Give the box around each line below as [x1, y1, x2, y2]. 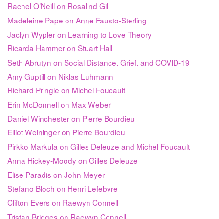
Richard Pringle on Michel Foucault [7, 85, 125, 96]
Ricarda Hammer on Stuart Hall [7, 43, 112, 54]
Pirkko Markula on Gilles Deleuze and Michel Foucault [7, 141, 190, 152]
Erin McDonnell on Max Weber [7, 99, 111, 110]
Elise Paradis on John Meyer [7, 169, 105, 180]
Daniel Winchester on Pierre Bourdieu [7, 112, 135, 124]
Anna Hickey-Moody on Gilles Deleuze [7, 154, 138, 166]
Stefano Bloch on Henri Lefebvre [7, 183, 118, 194]
